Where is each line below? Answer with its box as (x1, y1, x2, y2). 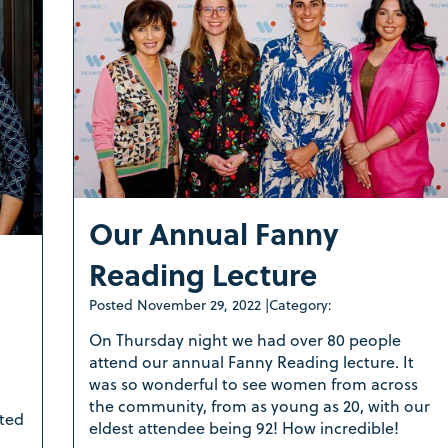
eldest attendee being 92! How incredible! (88, 415, 403, 439)
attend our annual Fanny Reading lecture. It (88, 349, 414, 373)
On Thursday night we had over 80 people (88, 327, 401, 351)
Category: (268, 293, 332, 315)
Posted (88, 293, 137, 315)
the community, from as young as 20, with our (88, 393, 430, 417)
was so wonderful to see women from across (88, 371, 418, 395)
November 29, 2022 (136, 293, 261, 315)
